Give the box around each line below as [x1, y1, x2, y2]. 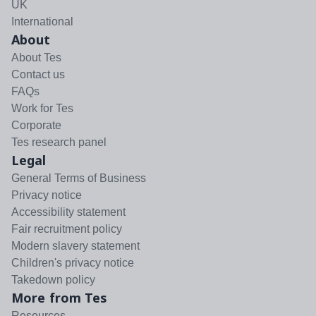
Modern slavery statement [11, 239, 140, 252]
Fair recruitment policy [11, 222, 122, 235]
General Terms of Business [11, 171, 146, 184]
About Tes [11, 51, 61, 63]
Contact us [11, 68, 65, 80]
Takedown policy [11, 273, 95, 286]
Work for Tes [11, 102, 73, 114]
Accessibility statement [11, 205, 126, 218]
